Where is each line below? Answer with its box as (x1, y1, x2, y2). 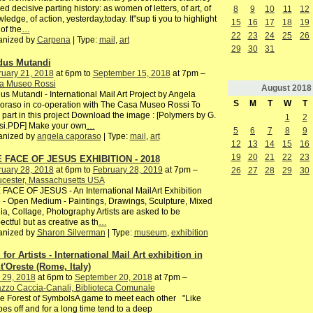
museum (133, 227, 167, 238)
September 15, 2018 (92, 68, 170, 78)
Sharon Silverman (36, 227, 105, 238)
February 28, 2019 (92, 164, 163, 175)
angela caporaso (36, 131, 101, 141)
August (261, 82, 290, 93)
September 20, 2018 (74, 272, 152, 283)
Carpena (36, 35, 71, 45)
